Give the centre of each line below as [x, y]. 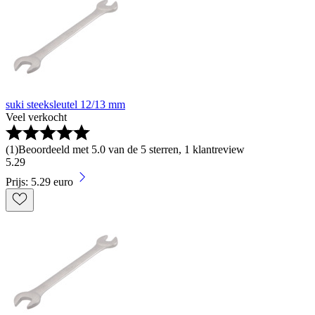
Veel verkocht [36, 117]
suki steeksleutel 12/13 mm [65, 105]
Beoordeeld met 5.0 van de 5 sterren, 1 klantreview [131, 150]
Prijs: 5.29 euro [39, 182]
